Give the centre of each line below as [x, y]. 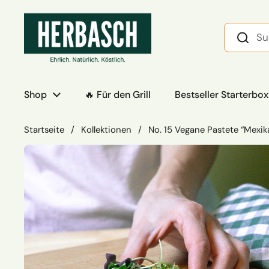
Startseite [44, 130]
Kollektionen [106, 130]
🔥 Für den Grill [118, 95]
